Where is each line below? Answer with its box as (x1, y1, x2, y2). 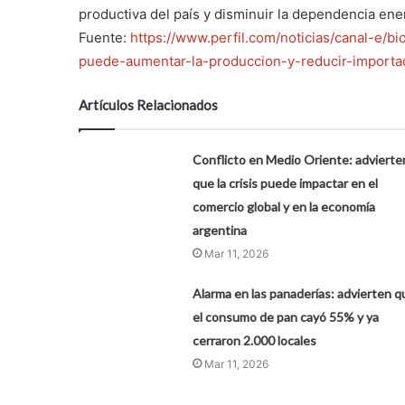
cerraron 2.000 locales (192, 332, 316, 348)
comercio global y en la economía (192, 198, 375, 214)
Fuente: (79, 28, 130, 46)
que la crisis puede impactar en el (192, 174, 378, 191)
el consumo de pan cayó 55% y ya (192, 308, 379, 325)
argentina (192, 221, 247, 238)
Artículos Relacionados (79, 96, 218, 113)
